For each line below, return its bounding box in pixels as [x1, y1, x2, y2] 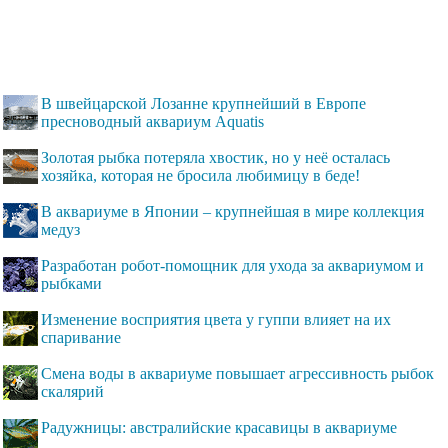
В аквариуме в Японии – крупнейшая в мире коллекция [41, 203, 424, 221]
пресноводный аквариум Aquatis [41, 113, 264, 131]
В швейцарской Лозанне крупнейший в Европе [41, 95, 366, 113]
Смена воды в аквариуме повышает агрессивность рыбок [41, 365, 434, 383]
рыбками [41, 275, 102, 293]
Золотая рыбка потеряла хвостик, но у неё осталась [41, 149, 390, 167]
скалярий [41, 383, 104, 401]
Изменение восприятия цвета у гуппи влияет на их [41, 311, 391, 329]
